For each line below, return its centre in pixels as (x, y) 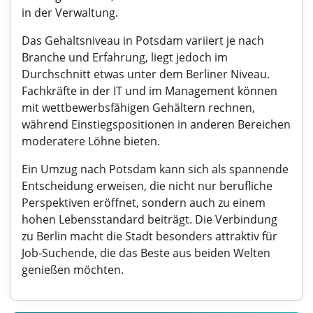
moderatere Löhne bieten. (91, 141)
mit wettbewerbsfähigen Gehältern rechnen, (138, 108)
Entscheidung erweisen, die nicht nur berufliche (147, 186)
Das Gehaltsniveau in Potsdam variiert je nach (143, 41)
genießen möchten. (73, 270)
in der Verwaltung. (70, 13)
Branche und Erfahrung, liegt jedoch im (125, 57)
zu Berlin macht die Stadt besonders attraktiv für (150, 236)
